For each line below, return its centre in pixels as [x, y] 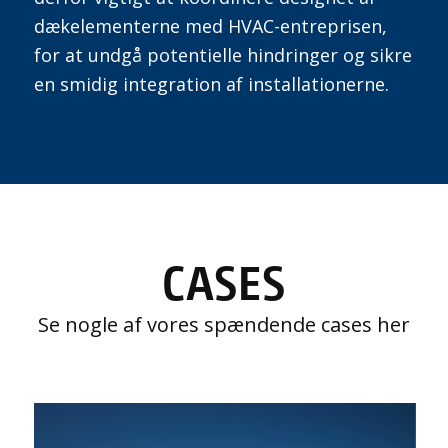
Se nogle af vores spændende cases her [224, 324]
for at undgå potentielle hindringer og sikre [222, 54]
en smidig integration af [140, 83]
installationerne [316, 83]
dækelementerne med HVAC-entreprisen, [210, 25]
